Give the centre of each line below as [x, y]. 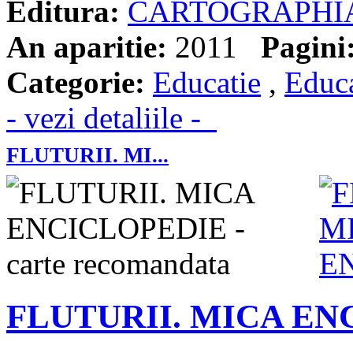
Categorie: [76, 83]
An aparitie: [87, 47]
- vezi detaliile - [111, 118]
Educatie [207, 83]
